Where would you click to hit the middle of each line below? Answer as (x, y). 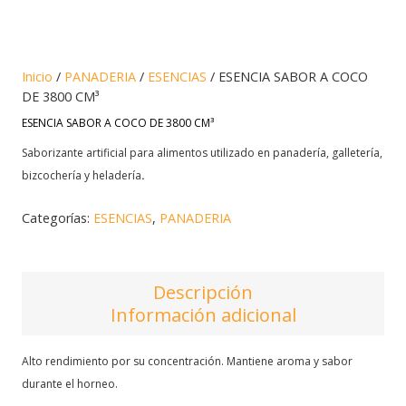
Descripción (203, 292)
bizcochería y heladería (82, 175)
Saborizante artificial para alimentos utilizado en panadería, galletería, (202, 152)
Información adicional (203, 314)
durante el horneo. (70, 383)
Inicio (37, 77)
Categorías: (58, 217)
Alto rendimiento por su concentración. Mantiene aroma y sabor (187, 361)
